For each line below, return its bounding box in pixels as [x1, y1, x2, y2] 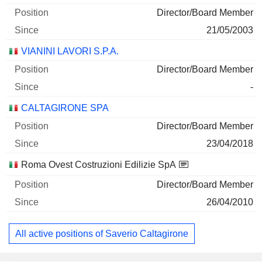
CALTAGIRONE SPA [21, 103, 109, 113]
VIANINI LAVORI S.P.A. [21, 46, 119, 56]
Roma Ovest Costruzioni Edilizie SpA [21, 160, 176, 170]
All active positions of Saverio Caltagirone [15, 228, 188, 239]
